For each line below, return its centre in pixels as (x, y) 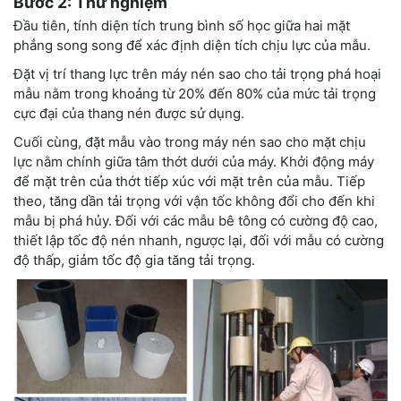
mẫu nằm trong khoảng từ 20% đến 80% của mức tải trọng (195, 94)
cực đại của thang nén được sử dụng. (129, 114)
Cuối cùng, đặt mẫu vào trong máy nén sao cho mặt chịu (190, 142)
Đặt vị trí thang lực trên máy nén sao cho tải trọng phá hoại (197, 74)
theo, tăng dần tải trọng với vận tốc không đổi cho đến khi (194, 201)
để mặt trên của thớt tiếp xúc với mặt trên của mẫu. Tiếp (189, 182)
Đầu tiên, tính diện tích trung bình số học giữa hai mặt (182, 26)
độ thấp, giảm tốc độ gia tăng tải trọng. (134, 260)
